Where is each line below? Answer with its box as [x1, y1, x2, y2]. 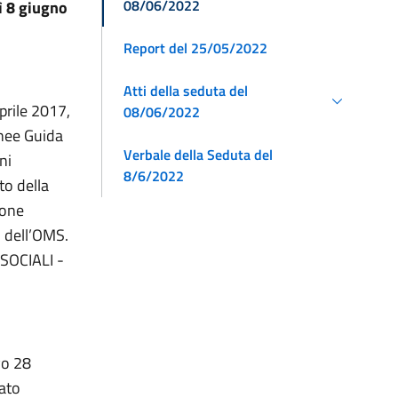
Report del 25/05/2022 [123, 36, 267, 59]
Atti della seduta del [123, 79, 248, 101]
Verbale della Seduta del [123, 143, 273, 165]
